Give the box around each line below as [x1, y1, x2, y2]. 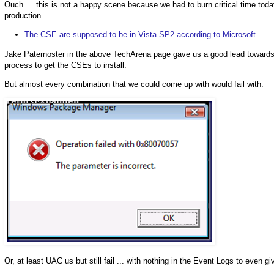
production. [4, 11, 43, 21]
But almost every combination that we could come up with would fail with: [4, 79, 264, 89]
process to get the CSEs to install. [4, 60, 127, 70]
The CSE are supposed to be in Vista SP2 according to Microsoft [24, 30, 256, 40]
